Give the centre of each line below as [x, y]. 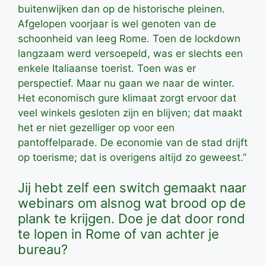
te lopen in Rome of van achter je [118, 234]
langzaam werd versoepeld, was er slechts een [130, 53]
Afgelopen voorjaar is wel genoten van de [117, 23]
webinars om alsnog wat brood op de [132, 203]
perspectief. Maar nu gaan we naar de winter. [126, 83]
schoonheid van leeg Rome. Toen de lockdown [129, 38]
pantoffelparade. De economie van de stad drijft [133, 142]
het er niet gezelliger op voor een [96, 127]
